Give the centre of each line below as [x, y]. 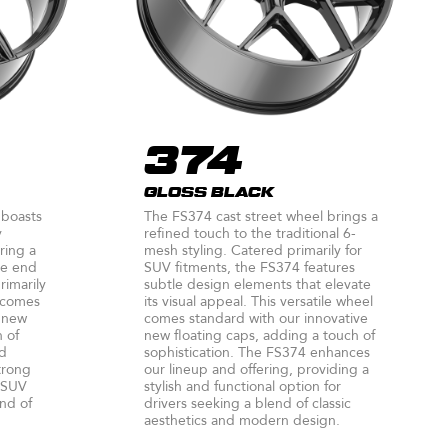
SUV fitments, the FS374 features [249, 267]
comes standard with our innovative [256, 318]
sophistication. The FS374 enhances [257, 352]
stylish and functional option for [242, 386]
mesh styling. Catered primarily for [253, 250]
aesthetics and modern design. [242, 420]
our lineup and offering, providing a [256, 369]
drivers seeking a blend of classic [247, 403]
